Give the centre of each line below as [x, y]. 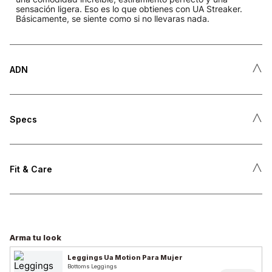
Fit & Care [31, 169]
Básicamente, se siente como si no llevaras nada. [113, 18]
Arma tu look [36, 237]
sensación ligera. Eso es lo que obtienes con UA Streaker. [129, 8]
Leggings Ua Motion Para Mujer [125, 258]
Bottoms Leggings [92, 267]
